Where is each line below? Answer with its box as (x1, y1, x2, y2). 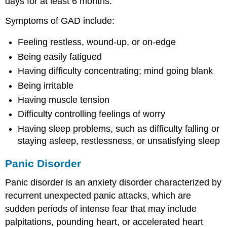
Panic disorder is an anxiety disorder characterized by (5, 177, 222, 188)
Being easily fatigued (18, 51, 102, 62)
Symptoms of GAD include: (5, 15, 115, 26)
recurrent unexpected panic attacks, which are (5, 191, 192, 201)
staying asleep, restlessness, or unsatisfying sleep (18, 135, 220, 146)
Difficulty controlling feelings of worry (18, 109, 166, 120)
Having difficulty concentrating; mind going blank (18, 66, 213, 77)
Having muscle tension (18, 95, 110, 105)
